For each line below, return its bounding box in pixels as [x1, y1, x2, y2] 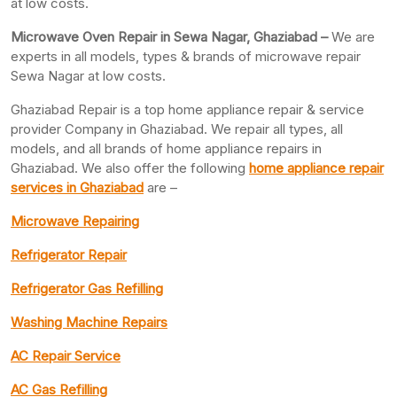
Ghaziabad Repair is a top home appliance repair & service [11, 100, 364, 118]
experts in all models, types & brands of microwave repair [11, 47, 361, 65]
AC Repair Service [11, 346, 121, 364]
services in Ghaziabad [11, 178, 144, 196]
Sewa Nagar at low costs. [11, 66, 166, 84]
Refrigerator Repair [11, 245, 127, 263]
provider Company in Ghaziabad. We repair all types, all [11, 120, 343, 137]
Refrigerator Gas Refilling [11, 279, 163, 297]
